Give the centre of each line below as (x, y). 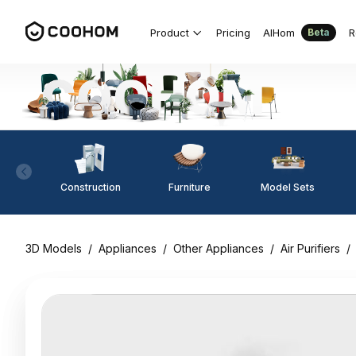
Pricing (233, 32)
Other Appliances (219, 248)
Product (170, 32)
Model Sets (288, 187)
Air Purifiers (310, 248)
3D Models (54, 248)
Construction (91, 187)
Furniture (189, 187)
